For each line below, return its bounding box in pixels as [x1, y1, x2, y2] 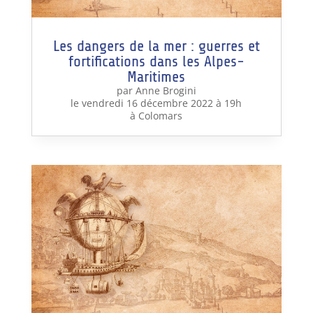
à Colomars [130, 108, 183, 122]
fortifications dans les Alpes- [68, 52, 245, 70]
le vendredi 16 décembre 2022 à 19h [71, 96, 242, 110]
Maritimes [127, 68, 186, 85]
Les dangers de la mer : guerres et [52, 37, 260, 54]
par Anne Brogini [116, 83, 196, 97]
